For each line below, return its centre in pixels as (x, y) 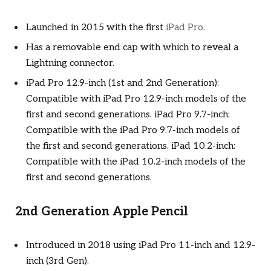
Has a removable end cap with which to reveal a (132, 48)
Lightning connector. (70, 64)
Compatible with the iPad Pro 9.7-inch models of (133, 130)
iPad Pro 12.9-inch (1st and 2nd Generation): (122, 83)
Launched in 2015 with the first (96, 28)
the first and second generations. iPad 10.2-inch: (131, 146)
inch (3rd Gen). (57, 261)
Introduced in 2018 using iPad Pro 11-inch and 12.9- (141, 246)
